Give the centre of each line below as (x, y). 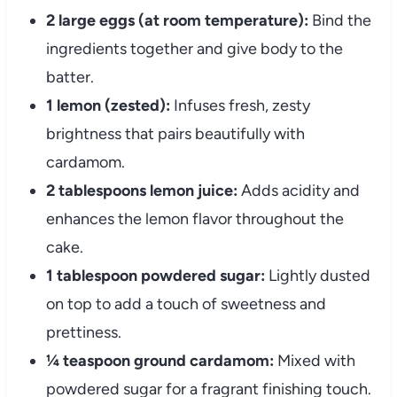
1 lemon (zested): (108, 106)
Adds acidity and (298, 191)
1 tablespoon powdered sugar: (155, 276)
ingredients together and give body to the (194, 49)
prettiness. (83, 333)
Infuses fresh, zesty (240, 106)
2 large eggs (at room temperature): (177, 21)
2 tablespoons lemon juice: (141, 191)
